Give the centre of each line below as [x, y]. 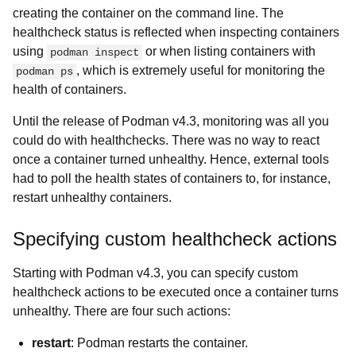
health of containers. [70, 89]
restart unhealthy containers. [92, 197]
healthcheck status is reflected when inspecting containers [176, 32]
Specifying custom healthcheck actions [175, 239]
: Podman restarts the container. [159, 343]
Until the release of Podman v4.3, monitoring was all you [171, 121]
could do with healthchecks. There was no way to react [166, 140]
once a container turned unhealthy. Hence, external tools [171, 159]
